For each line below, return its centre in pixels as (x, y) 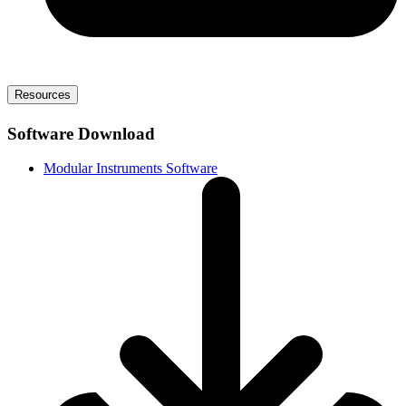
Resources (43, 95)
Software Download (81, 133)
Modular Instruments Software (130, 169)
